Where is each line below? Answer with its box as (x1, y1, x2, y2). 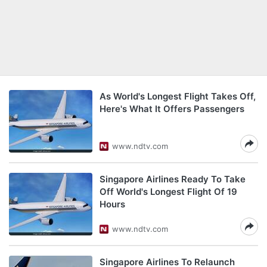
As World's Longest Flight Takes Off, (100, 91, 256, 102)
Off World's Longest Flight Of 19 (100, 186, 237, 197)
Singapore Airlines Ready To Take (100, 173, 246, 185)
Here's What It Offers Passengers (100, 103, 244, 114)
